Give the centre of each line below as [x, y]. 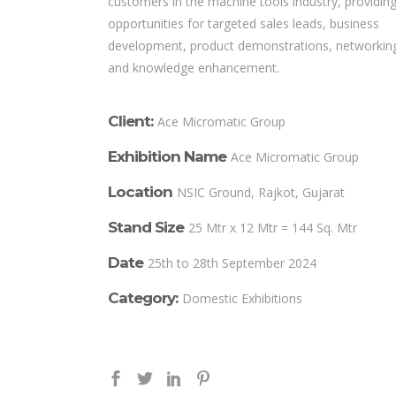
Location [140, 192]
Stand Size [146, 228]
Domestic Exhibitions [242, 299]
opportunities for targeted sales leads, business [244, 24]
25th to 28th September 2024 [232, 263]
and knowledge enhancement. [194, 68]
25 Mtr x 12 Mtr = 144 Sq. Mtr [273, 228]
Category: [143, 298]
